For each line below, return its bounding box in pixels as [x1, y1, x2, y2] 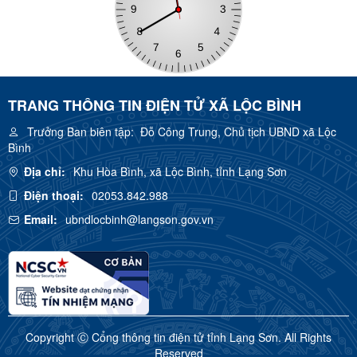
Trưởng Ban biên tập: [27, 124, 134, 140]
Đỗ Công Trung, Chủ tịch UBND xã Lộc [134, 124, 336, 140]
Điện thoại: [24, 187, 84, 204]
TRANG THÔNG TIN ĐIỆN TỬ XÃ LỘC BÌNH [8, 95, 301, 116]
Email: [24, 211, 57, 228]
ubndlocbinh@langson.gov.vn [65, 211, 214, 228]
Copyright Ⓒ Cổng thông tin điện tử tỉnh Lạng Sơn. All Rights [25, 329, 331, 346]
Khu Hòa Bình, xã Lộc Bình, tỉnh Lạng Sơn [73, 163, 287, 180]
